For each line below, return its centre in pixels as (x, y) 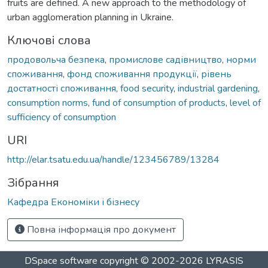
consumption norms (48, 103)
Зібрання (33, 182)
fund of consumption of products (159, 103)
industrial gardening (218, 88)
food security (147, 88)
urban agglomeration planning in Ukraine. (90, 17)
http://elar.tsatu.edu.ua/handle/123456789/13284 (113, 159)
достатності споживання (62, 88)
